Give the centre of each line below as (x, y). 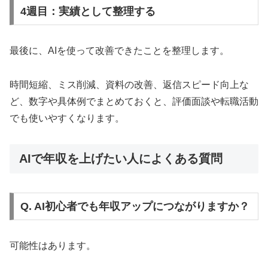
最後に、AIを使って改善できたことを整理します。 (119, 51)
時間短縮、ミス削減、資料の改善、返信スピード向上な (129, 85)
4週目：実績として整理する (88, 12)
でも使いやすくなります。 (67, 118)
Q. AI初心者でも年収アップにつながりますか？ (135, 207)
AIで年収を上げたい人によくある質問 (121, 158)
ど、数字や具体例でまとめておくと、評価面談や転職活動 (134, 102)
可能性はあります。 (53, 246)
